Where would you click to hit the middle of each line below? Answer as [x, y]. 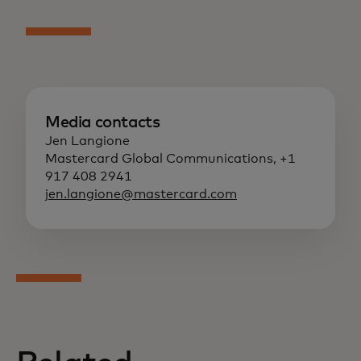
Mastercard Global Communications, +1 [170, 159]
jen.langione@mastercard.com [141, 195]
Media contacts [103, 123]
